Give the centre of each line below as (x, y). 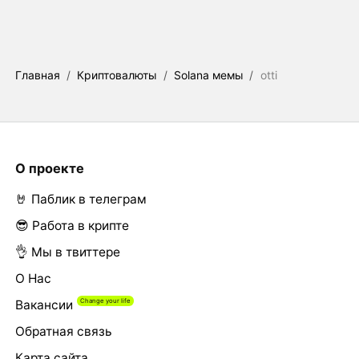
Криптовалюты (117, 75)
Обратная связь (63, 332)
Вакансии (44, 305)
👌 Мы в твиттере (67, 252)
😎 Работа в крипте (72, 226)
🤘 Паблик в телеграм (81, 200)
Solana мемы (209, 75)
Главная (37, 75)
